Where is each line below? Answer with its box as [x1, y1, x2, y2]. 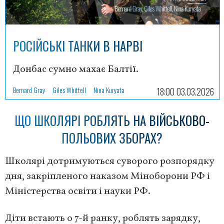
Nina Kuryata [93, 84, 124, 95]
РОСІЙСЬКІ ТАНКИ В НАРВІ [13, 36, 142, 55]
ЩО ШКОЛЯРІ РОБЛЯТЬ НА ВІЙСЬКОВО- [14, 111, 209, 130]
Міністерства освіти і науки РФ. [5, 184, 150, 199]
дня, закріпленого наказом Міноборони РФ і [5, 169, 210, 184]
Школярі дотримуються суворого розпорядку [5, 154, 214, 169]
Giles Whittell [52, 84, 86, 95]
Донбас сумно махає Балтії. [13, 62, 138, 77]
